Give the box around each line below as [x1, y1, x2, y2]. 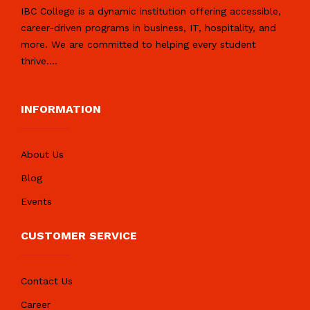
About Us [21, 148, 64, 160]
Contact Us [21, 275, 73, 286]
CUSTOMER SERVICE [21, 228, 137, 242]
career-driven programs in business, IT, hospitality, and [21, 21, 276, 33]
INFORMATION [21, 102, 101, 116]
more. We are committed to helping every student [21, 38, 256, 50]
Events [21, 195, 52, 207]
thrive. [21, 55, 49, 66]
